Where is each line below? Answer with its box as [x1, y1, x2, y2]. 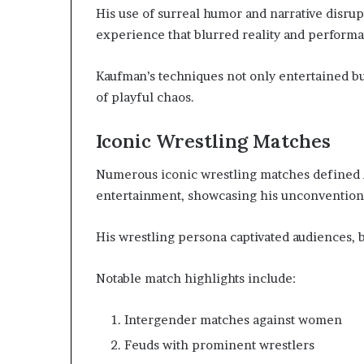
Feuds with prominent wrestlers [124, 336, 314, 353]
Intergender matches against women [124, 311, 342, 327]
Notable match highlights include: [96, 270, 296, 286]
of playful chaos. [96, 89, 194, 106]
